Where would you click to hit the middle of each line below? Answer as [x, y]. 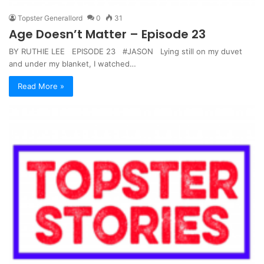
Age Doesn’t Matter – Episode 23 [107, 34]
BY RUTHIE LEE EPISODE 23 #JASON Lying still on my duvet [126, 51]
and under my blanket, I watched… [72, 63]
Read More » [41, 86]
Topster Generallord [50, 18]
